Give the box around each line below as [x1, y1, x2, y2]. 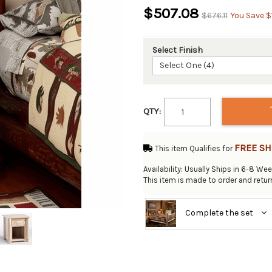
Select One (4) [160, 60, 214, 70]
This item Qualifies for [155, 143, 234, 153]
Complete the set [185, 208, 255, 218]
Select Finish [152, 45, 203, 55]
